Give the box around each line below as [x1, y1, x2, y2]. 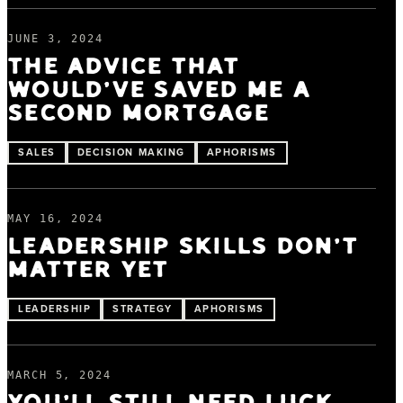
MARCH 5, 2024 [7, 368, 112, 381]
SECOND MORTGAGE [7, 102, 269, 125]
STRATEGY [112, 300, 173, 316]
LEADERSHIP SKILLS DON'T [7, 235, 358, 258]
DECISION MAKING [76, 144, 185, 159]
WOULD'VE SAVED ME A [7, 78, 310, 102]
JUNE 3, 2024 [7, 31, 104, 45]
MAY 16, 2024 [7, 211, 104, 225]
